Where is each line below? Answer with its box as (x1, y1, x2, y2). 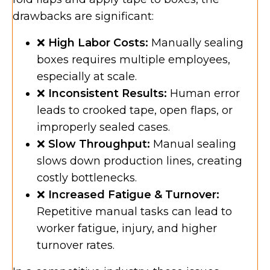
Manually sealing (148, 36, 243, 49)
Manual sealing (150, 137, 236, 151)
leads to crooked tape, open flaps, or (37, 103, 233, 117)
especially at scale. (37, 69, 137, 83)
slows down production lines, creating (37, 154, 242, 168)
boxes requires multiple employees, (37, 52, 230, 66)
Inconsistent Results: (48, 86, 167, 100)
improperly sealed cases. (37, 120, 170, 134)
